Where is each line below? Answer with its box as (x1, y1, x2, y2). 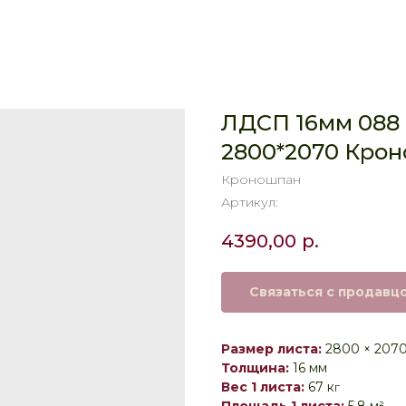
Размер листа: (221, 341, 322, 358)
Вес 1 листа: (221, 379, 304, 396)
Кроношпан (221, 171, 301, 188)
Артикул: (221, 194, 278, 210)
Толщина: (221, 360, 289, 377)
